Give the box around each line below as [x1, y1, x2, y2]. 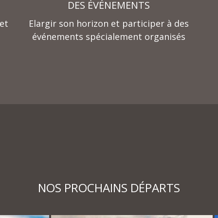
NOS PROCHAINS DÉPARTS [38, 180, 180, 196]
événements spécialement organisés [32, 31, 186, 43]
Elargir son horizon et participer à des [29, 18, 189, 30]
